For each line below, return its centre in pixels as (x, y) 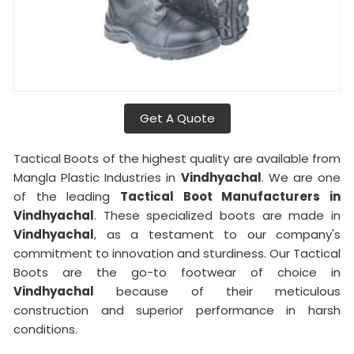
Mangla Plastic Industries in (97, 177)
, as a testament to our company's (217, 234)
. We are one (301, 177)
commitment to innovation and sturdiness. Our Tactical (177, 253)
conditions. (45, 329)
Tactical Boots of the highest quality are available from (177, 158)
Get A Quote (177, 118)
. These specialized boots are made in (217, 215)
